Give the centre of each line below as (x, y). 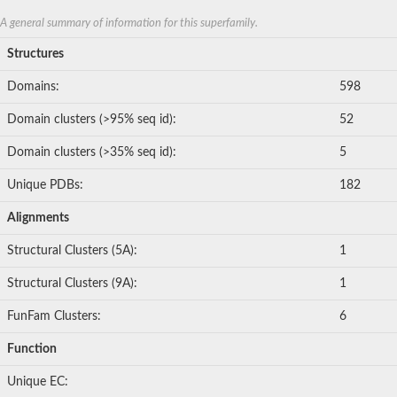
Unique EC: (38, 382)
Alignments (38, 218)
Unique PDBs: (45, 186)
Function (32, 350)
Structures (35, 54)
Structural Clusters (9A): (72, 284)
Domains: (33, 87)
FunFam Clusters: (54, 317)
